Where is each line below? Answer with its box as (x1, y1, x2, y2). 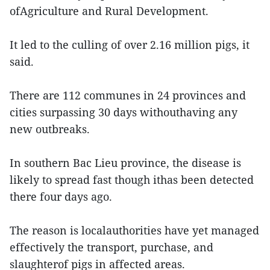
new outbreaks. (10, 122, 90, 137)
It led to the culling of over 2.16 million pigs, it (10, 37, 250, 52)
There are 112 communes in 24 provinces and (10, 88, 246, 103)
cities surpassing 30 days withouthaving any (10, 105, 237, 120)
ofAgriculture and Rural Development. (10, 4, 209, 19)
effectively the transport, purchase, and (10, 240, 213, 255)
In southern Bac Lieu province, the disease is (10, 155, 241, 171)
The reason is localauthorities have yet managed (10, 223, 259, 238)
